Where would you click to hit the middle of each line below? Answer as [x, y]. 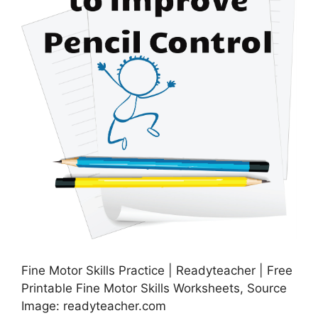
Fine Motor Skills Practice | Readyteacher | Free [157, 271]
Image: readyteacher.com [94, 306]
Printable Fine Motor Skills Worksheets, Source [154, 289]
